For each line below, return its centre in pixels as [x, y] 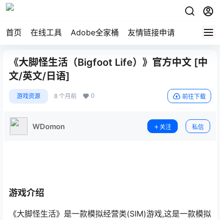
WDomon [49, 126]
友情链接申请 [151, 32]
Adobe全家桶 [95, 32]
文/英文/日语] [39, 76]
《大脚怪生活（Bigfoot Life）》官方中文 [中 [108, 62]
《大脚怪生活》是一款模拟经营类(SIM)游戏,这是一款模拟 [110, 214]
